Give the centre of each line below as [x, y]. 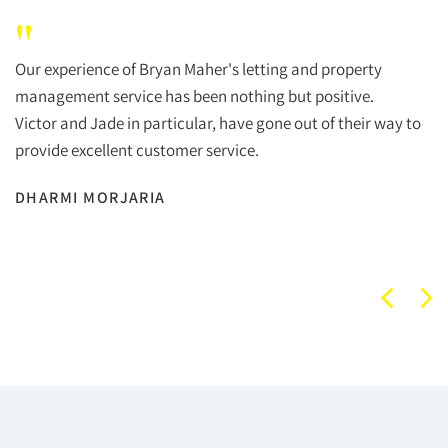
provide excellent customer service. [137, 149]
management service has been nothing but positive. [194, 95]
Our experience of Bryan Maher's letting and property [198, 68]
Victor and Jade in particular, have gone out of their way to [218, 122]
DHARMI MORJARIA [90, 197]
